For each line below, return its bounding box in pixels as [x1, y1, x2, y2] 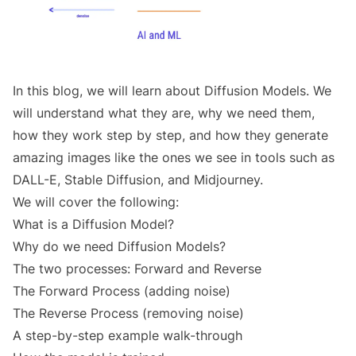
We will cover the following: [13, 194, 179, 211]
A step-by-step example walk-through [13, 327, 242, 344]
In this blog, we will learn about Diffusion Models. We [13, 83, 331, 99]
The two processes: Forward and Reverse [13, 261, 261, 277]
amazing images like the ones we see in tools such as [13, 149, 335, 166]
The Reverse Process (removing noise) [13, 305, 244, 322]
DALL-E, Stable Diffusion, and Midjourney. [13, 172, 263, 188]
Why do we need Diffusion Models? [13, 238, 226, 255]
